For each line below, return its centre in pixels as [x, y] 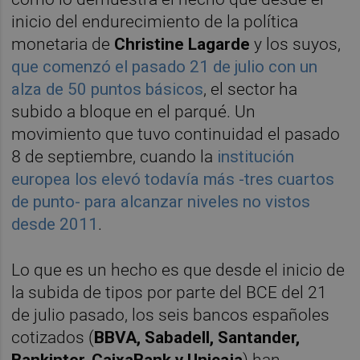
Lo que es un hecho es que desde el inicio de [178, 270]
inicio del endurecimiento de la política [155, 22]
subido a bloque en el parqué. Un [134, 112]
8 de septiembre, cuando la [115, 157]
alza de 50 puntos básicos [108, 90]
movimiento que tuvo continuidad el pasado [176, 135]
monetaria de [61, 45]
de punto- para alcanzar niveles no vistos [161, 202]
